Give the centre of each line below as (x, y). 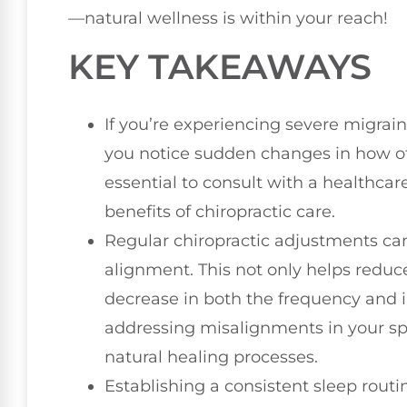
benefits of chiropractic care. (220, 211)
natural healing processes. (211, 357)
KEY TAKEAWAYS (220, 66)
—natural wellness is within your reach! (228, 19)
